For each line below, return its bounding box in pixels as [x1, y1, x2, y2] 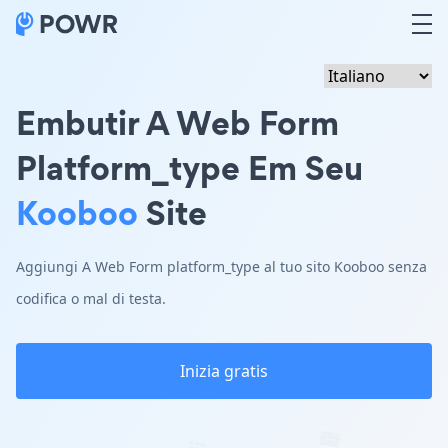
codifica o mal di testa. [16, 289, 166, 308]
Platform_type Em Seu [16, 144, 363, 191]
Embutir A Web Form [16, 99, 339, 146]
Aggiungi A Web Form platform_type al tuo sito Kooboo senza [16, 257, 427, 276]
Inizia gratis [180, 360, 268, 382]
